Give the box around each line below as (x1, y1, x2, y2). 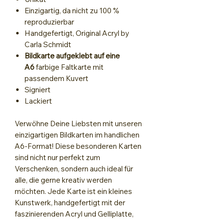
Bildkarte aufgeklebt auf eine (25, 51, 120, 61)
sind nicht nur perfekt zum (15, 153, 100, 163)
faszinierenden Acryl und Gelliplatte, (15, 209, 134, 219)
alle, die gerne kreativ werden (15, 175, 112, 185)
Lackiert (25, 96, 52, 106)
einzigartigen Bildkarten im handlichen (15, 130, 139, 140)
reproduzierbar (25, 17, 74, 27)
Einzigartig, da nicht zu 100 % (25, 6, 119, 16)
